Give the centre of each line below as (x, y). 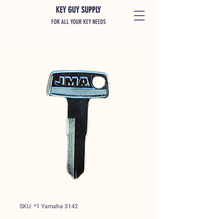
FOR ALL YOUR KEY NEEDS (78, 22)
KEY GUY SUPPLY (78, 10)
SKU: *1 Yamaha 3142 (49, 206)
